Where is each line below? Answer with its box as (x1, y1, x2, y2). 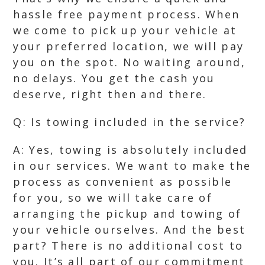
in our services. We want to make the (13, 159, 251, 173)
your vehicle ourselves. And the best (13, 222, 246, 237)
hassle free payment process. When (13, 7, 240, 21)
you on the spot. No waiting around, (13, 55, 245, 69)
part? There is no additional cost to (13, 238, 244, 253)
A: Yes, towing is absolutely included (13, 143, 248, 157)
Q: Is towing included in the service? (13, 115, 246, 129)
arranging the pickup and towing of (13, 206, 242, 221)
